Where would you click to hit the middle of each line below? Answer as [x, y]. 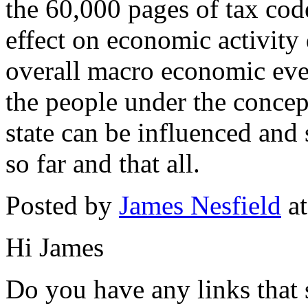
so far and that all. [103, 163]
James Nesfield [200, 205]
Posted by [62, 205]
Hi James [55, 247]
